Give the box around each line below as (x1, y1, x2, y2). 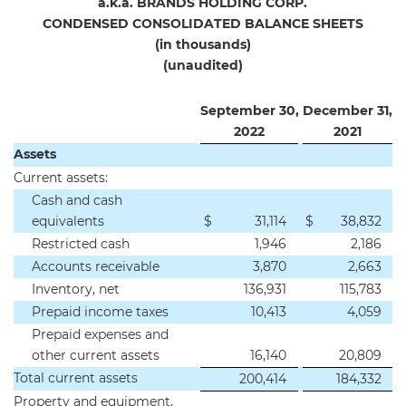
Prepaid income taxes (32, 304, 169, 320)
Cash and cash (32, 192, 122, 208)
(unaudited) (162, 57, 243, 73)
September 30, (200, 102, 299, 119)
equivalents (32, 213, 104, 229)
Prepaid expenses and (32, 326, 169, 343)
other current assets (32, 347, 159, 363)
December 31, (303, 102, 392, 119)
